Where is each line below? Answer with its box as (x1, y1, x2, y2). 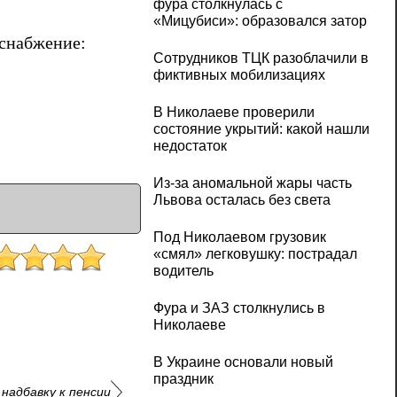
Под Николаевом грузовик (152, 230, 326, 245)
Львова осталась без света (152, 192, 331, 208)
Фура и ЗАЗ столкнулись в (152, 300, 325, 316)
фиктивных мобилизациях (152, 67, 325, 83)
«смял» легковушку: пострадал (152, 246, 357, 262)
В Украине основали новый (152, 354, 333, 370)
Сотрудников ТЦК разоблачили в (152, 51, 369, 66)
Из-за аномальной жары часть (152, 175, 352, 191)
